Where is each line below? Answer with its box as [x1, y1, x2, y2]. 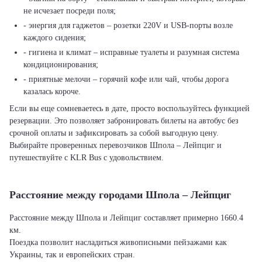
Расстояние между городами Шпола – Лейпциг [9, 189, 231, 201]
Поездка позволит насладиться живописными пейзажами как [9, 238, 227, 247]
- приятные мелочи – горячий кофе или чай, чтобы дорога [23, 75, 229, 84]
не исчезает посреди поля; [23, 6, 116, 15]
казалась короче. [23, 87, 81, 96]
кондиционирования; [23, 60, 98, 69]
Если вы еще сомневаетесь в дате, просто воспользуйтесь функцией [9, 104, 250, 113]
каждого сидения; [23, 33, 86, 42]
